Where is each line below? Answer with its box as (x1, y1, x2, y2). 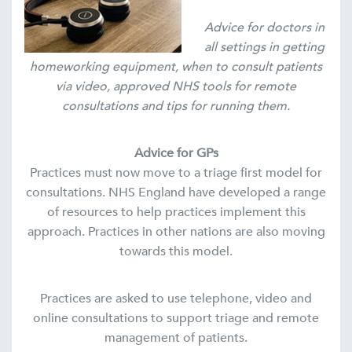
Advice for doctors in (203, 19, 324, 37)
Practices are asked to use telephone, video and (40, 290, 312, 308)
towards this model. (119, 243, 233, 261)
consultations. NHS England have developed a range (26, 184, 326, 202)
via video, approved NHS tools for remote (56, 78, 296, 96)
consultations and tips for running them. (62, 97, 290, 115)
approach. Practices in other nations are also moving (27, 223, 325, 241)
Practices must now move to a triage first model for (30, 164, 322, 182)
